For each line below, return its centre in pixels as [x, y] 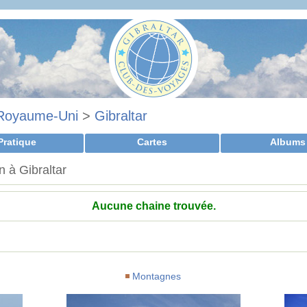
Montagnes [157, 276]
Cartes [152, 142]
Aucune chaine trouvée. [153, 206]
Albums [288, 142]
